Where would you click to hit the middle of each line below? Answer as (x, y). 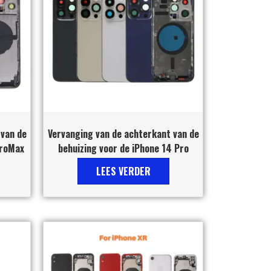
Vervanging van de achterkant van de (123, 133)
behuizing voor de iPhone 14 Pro (123, 148)
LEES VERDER (123, 171)
